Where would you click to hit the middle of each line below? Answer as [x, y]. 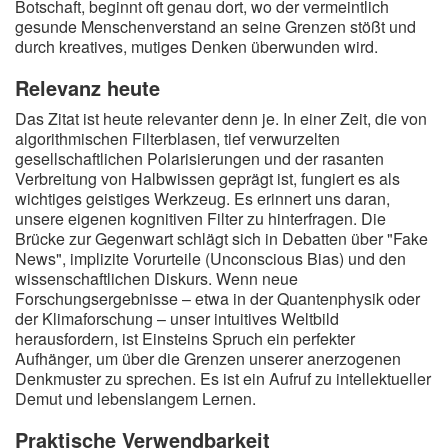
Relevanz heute [87, 87]
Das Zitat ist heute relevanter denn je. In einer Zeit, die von [221, 118]
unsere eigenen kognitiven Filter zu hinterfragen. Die [200, 218]
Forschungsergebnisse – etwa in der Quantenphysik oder [217, 298]
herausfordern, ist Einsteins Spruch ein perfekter [185, 338]
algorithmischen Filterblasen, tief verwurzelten [177, 138]
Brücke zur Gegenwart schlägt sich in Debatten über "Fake [221, 238]
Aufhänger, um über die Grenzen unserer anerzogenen [208, 358]
